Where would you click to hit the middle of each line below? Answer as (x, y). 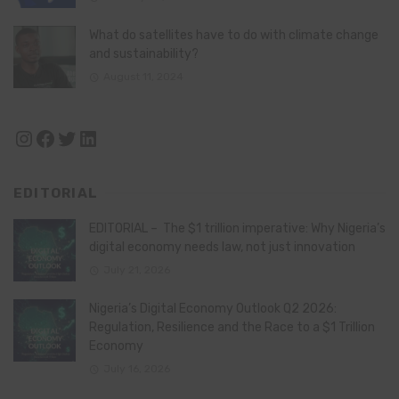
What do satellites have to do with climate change (234, 36)
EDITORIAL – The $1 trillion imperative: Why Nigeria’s (237, 229)
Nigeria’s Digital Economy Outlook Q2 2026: (213, 309)
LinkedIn (119, 138)
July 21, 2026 (136, 269)
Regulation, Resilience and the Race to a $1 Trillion (232, 328)
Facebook (82, 138)
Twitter (91, 138)
